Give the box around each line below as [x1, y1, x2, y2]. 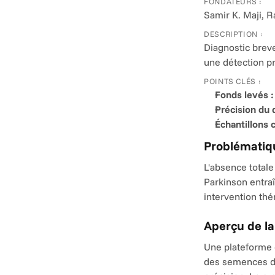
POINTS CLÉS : [204, 76, 261, 86]
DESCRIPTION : [204, 29, 263, 39]
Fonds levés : [215, 88, 274, 101]
